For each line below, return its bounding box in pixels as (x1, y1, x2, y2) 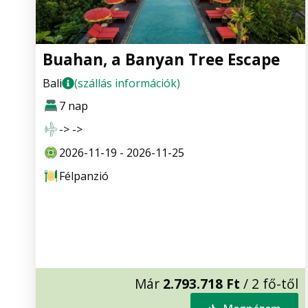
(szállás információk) (74, 75, 180, 91)
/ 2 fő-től (240, 274, 298, 294)
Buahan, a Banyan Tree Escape (43, 48, 280, 70)
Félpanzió (59, 168, 109, 184)
